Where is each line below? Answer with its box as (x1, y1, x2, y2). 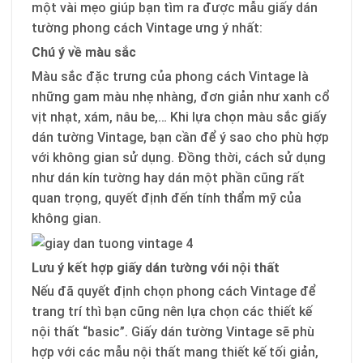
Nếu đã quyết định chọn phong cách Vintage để (32, 284, 316, 300)
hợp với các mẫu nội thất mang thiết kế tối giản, (32, 344, 318, 361)
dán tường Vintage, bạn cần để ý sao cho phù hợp (32, 129, 329, 145)
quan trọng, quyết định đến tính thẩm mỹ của (32, 190, 301, 206)
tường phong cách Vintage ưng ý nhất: (32, 20, 263, 36)
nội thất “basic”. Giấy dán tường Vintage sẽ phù (32, 324, 314, 340)
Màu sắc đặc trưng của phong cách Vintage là (32, 68, 309, 84)
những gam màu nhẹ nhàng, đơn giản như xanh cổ (32, 88, 330, 105)
